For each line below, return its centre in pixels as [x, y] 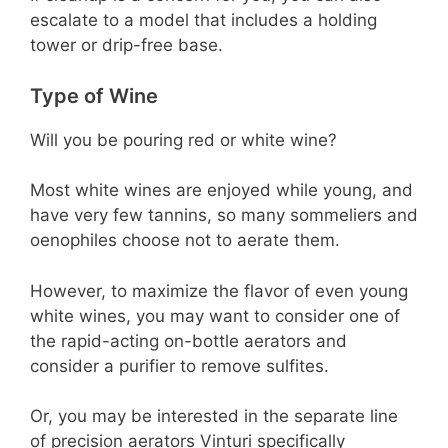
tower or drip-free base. [126, 45]
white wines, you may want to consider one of [215, 315]
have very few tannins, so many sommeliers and [224, 215]
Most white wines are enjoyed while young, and [221, 190]
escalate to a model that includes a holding [203, 20]
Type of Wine [94, 95]
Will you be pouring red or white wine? [183, 139]
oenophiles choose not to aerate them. [185, 240]
